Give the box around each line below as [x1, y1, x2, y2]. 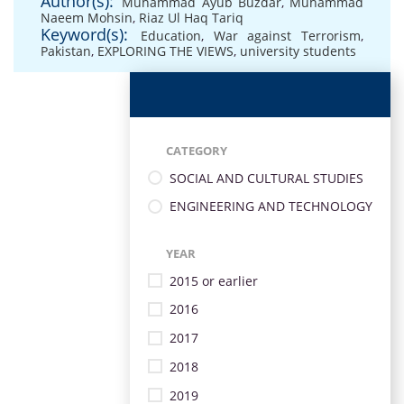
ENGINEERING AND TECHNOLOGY [170, 197, 372, 216]
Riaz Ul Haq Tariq [139, 9, 243, 26]
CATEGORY [166, 142, 227, 159]
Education [140, 27, 201, 44]
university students [240, 42, 356, 60]
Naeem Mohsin [41, 9, 133, 26]
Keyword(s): [41, 23, 128, 45]
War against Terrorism [213, 27, 361, 44]
